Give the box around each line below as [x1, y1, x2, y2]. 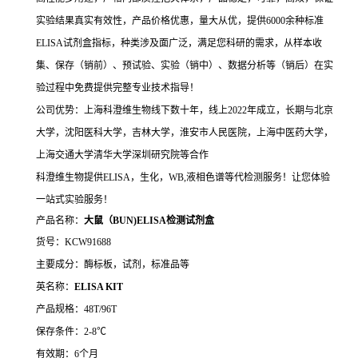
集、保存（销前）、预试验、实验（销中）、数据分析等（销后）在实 [36, 59, 333, 71]
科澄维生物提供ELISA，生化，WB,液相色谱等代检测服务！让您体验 [36, 171, 330, 183]
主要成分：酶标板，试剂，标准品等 [36, 258, 189, 270]
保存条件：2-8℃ [36, 325, 106, 337]
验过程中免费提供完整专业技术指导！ [36, 82, 199, 93]
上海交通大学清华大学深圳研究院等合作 [36, 149, 209, 161]
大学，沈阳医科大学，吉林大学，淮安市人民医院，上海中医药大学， [36, 126, 333, 138]
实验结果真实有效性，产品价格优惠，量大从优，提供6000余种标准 [36, 14, 324, 26]
